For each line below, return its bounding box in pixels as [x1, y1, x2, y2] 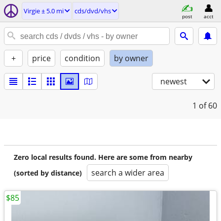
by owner [114, 53, 148, 64]
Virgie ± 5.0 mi [24, 6, 64, 15]
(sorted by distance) [14, 168, 82, 178]
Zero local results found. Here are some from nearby [14, 152, 192, 162]
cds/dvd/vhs [74, 6, 111, 15]
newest [160, 76, 187, 87]
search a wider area [91, 167, 164, 178]
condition [65, 53, 100, 64]
